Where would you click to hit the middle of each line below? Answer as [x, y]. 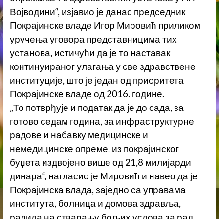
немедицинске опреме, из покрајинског [94, 149]
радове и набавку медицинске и [79, 135]
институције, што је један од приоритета [97, 80]
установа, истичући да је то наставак [90, 53]
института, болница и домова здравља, [95, 204]
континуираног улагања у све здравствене [102, 67]
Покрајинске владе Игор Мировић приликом [105, 26]
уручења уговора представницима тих [93, 39]
